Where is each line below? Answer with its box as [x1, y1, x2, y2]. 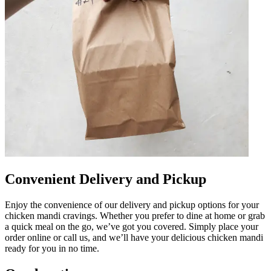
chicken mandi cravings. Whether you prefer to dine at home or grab [5, 210, 265, 221]
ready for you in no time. [5, 243, 99, 253]
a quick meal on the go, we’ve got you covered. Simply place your [5, 221, 258, 232]
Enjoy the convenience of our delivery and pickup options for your [5, 199, 259, 210]
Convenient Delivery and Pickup [5, 171, 206, 187]
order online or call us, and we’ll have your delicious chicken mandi [5, 232, 263, 243]
